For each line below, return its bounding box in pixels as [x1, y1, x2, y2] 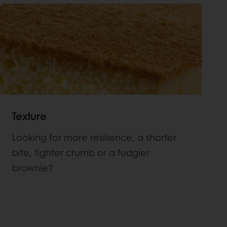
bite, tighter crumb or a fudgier [12, 145, 149, 159]
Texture [12, 108, 47, 123]
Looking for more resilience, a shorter [12, 130, 176, 144]
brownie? [12, 161, 54, 174]
